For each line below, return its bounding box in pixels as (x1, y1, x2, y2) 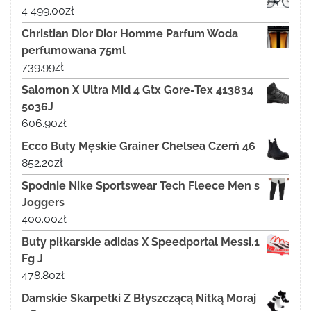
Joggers (22, 195, 65, 209)
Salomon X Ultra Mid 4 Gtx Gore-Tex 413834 (22, 83, 253, 96)
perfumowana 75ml (22, 43, 126, 57)
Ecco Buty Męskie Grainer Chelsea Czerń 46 (22, 139, 255, 153)
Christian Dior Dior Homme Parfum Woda (22, 26, 238, 40)
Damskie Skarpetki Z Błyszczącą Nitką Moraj (22, 291, 256, 305)
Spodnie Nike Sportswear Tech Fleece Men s (22, 178, 260, 192)
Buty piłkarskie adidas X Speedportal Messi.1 (22, 235, 260, 249)
